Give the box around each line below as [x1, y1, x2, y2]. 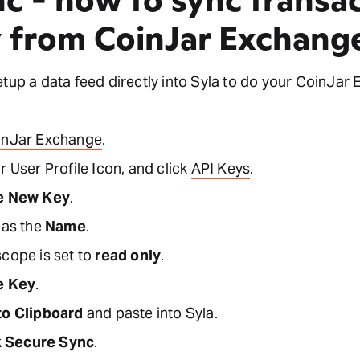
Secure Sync [5, 332, 95, 351]
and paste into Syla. [83, 303, 218, 322]
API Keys [190, 158, 251, 178]
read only [95, 245, 162, 264]
